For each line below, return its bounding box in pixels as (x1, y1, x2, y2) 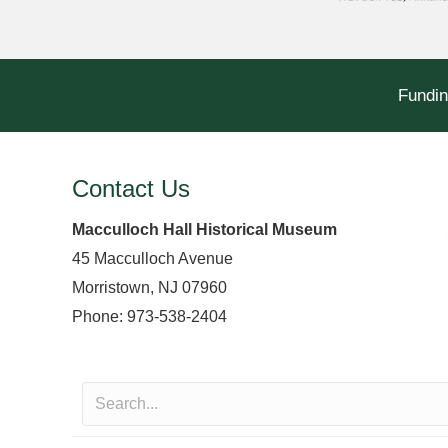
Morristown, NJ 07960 (72, 278, 227, 296)
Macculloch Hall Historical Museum (72, 220, 337, 238)
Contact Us (72, 174, 190, 202)
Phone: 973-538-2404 (72, 307, 227, 325)
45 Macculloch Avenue (72, 249, 233, 267)
